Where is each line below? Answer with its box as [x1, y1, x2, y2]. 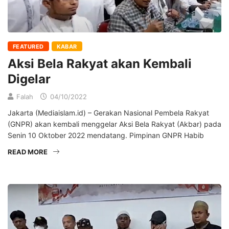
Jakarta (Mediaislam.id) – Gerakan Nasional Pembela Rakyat [8, 108, 209, 117]
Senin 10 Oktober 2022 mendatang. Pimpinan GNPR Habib [8, 130, 204, 140]
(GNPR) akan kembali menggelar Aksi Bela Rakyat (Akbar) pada [8, 119, 221, 128]
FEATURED [13, 42, 44, 50]
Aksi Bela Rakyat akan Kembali [8, 56, 192, 71]
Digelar [8, 71, 51, 86]
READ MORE [8, 147, 48, 156]
